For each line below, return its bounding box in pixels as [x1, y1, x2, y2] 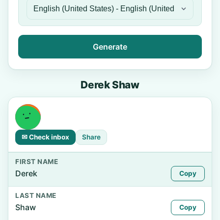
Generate [93, 42, 127, 52]
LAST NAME [15, 192, 56, 199]
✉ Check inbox [22, 133, 69, 141]
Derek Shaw [81, 79, 139, 91]
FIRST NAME [15, 158, 58, 165]
